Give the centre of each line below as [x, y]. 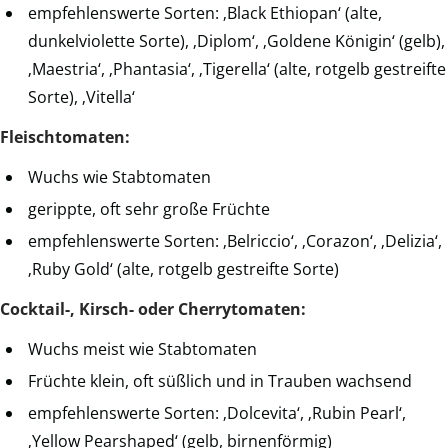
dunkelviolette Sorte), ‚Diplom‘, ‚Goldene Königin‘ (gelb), [236, 41]
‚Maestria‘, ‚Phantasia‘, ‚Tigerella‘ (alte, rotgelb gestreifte [237, 69]
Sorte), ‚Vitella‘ [81, 97]
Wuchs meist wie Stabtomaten [142, 349]
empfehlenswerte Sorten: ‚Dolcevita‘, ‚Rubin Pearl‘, [217, 413]
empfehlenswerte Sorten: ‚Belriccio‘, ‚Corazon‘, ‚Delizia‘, [235, 241]
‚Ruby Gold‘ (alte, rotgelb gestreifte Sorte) [183, 269]
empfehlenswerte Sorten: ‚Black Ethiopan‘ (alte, [205, 13]
